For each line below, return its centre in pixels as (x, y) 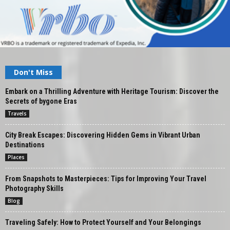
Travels (17, 113)
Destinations (25, 145)
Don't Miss (33, 72)
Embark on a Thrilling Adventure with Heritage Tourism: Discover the (112, 91)
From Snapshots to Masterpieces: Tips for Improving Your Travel (106, 178)
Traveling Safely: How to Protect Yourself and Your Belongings (103, 222)
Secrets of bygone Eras (41, 101)
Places (16, 157)
